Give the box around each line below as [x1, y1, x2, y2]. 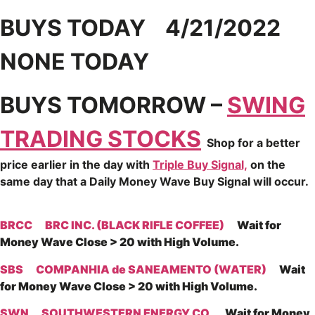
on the [247, 157, 285, 172]
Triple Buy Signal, [153, 157, 247, 172]
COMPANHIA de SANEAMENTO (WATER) [36, 262, 266, 276]
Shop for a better [201, 135, 300, 150]
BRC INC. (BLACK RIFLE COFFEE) [45, 218, 224, 233]
